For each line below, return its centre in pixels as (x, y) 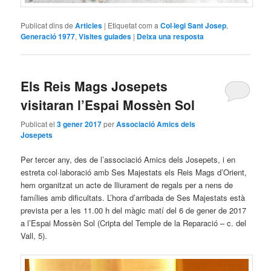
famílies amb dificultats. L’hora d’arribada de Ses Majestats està (133, 197)
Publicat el (39, 123)
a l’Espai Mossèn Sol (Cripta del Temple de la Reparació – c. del (134, 223)
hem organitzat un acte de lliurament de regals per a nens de (127, 184)
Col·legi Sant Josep (194, 26)
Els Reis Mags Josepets (94, 86)
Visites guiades (105, 37)
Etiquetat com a (133, 25)
